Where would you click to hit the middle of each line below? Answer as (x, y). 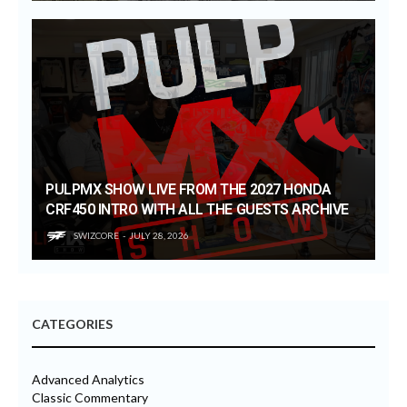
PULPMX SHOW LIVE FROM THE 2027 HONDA (189, 189)
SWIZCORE (96, 235)
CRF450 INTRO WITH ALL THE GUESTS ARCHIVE (197, 209)
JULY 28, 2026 (159, 235)
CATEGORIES (72, 323)
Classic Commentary (90, 397)
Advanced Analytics (88, 379)
